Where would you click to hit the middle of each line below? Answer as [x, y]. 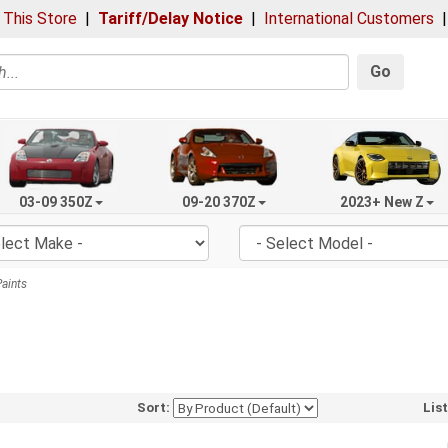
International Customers [349, 18]
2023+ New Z [381, 201]
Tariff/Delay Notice [170, 18]
